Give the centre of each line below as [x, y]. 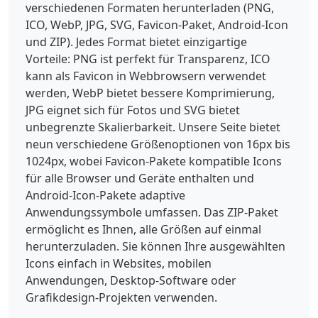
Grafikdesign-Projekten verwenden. [121, 297]
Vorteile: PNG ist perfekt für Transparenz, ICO [148, 59]
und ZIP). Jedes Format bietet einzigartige [136, 42]
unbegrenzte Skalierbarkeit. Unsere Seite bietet [153, 127]
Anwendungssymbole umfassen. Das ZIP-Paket [152, 212]
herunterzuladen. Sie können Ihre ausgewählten [155, 246]
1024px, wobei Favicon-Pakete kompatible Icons [154, 161]
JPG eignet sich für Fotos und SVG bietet [133, 110]
